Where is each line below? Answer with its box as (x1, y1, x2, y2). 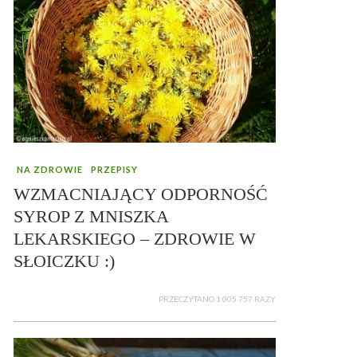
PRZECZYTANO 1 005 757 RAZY (159, 293, 276, 304)
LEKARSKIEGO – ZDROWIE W (14, 228, 256, 249)
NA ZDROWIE (17, 163, 83, 175)
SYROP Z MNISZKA (14, 206, 168, 226)
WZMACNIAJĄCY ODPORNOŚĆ (14, 183, 268, 204)
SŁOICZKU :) (14, 250, 115, 271)
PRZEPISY (91, 163, 138, 175)
